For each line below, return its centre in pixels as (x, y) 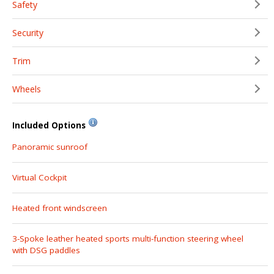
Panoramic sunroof (50, 146)
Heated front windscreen (60, 208)
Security (28, 32)
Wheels (27, 89)
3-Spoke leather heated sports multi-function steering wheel (128, 238)
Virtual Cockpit (39, 177)
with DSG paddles (46, 250)
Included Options (49, 125)
